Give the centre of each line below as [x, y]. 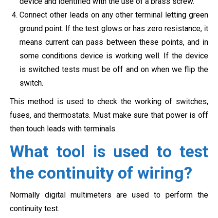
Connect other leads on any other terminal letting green [114, 15]
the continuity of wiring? [101, 173]
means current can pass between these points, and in [114, 42]
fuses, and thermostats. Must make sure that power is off [109, 115]
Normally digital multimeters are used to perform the [109, 195]
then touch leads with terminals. [63, 128]
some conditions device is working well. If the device [114, 55]
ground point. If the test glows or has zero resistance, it [114, 28]
